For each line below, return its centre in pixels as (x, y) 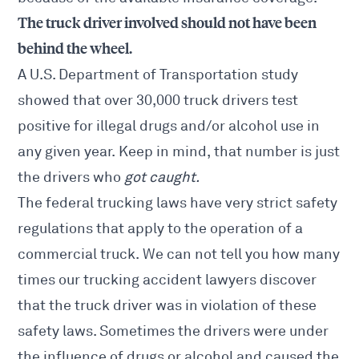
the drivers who (71, 177)
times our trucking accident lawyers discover (167, 280)
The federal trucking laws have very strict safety (178, 203)
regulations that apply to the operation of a (161, 229)
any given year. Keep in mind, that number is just (179, 152)
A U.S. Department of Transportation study (158, 75)
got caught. (162, 177)
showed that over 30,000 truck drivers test (158, 101)
